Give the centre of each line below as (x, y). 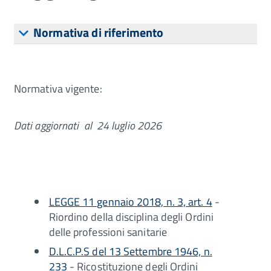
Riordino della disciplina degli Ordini (131, 217)
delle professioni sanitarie (109, 232)
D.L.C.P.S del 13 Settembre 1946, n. (130, 251)
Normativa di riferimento (99, 33)
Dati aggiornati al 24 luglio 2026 (88, 125)
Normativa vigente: (58, 88)
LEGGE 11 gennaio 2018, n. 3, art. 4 (130, 201)
